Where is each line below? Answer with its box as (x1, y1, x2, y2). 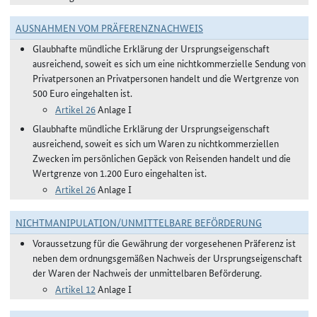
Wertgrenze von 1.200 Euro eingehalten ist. (33, 166, 207, 180)
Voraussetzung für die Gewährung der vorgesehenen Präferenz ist (33, 236, 296, 250)
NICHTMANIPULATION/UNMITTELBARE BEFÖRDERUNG (16, 215, 262, 229)
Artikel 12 (55, 282, 96, 296)
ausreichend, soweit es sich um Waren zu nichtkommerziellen (33, 136, 279, 150)
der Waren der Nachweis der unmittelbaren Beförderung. (33, 265, 262, 279)
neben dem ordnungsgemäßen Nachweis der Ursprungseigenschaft (33, 250, 302, 265)
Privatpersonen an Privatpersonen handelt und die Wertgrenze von (33, 71, 299, 85)
